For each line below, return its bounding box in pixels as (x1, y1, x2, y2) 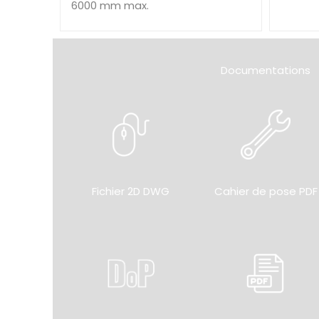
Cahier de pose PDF (214, 183, 318, 199)
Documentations (221, 62, 311, 78)
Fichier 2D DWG (92, 183, 170, 199)
